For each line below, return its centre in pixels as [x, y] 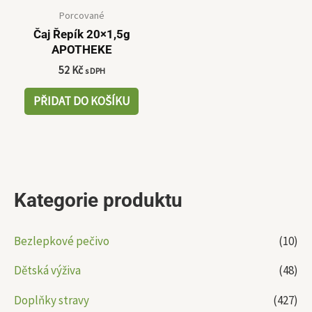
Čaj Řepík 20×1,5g [81, 34]
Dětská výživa [47, 271]
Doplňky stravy [52, 300]
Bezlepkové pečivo [62, 241]
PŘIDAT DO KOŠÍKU [81, 101]
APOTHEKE [81, 50]
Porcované [81, 16]
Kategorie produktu [98, 200]
